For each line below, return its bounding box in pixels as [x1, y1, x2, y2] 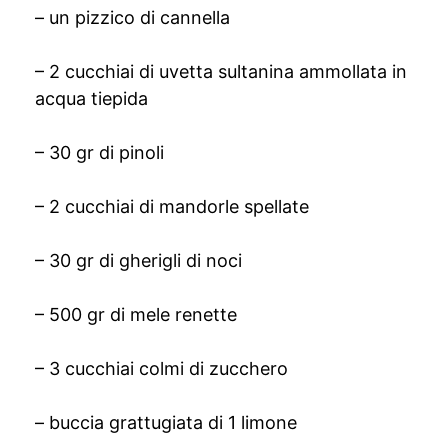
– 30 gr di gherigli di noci [35, 250, 242, 271]
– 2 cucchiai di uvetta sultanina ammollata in [35, 61, 407, 82]
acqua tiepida [35, 88, 148, 109]
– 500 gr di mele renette [35, 304, 237, 325]
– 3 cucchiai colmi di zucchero [35, 358, 288, 379]
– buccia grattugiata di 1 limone [35, 412, 297, 433]
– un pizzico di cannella [35, 7, 230, 28]
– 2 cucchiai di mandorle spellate [35, 196, 309, 217]
